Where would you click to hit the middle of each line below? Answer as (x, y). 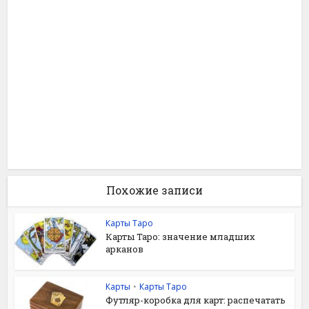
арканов (125, 249)
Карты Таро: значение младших (181, 236)
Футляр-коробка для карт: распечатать (196, 300)
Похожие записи (154, 190)
